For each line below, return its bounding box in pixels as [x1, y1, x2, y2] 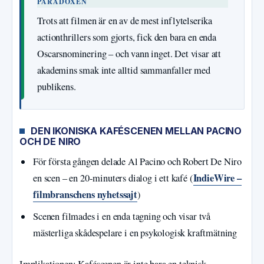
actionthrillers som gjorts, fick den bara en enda [37, 31, 216, 44]
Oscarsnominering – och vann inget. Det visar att [37, 47, 222, 61]
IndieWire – [193, 170, 242, 185]
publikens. [37, 80, 76, 94]
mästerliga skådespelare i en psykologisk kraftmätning [33, 226, 237, 239]
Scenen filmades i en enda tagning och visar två [33, 209, 211, 223]
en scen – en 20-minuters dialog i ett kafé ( [33, 171, 193, 184]
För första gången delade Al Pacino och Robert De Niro [33, 154, 242, 168]
